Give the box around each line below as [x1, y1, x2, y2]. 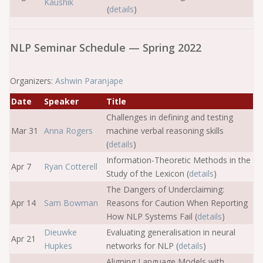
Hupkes [44, 240, 72, 251]
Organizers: [10, 75, 55, 86]
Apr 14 [11, 197, 36, 208]
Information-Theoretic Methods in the [106, 154, 251, 166]
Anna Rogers [44, 125, 93, 136]
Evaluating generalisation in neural [106, 227, 235, 238]
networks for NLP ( [106, 240, 178, 251]
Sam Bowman [44, 197, 98, 208]
